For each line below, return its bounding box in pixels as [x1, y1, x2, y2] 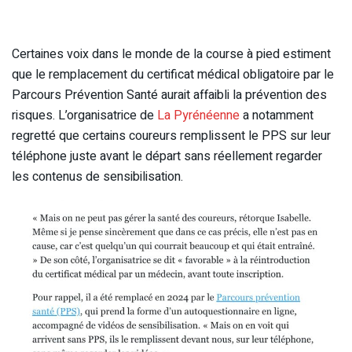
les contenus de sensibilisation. [12, 167, 183, 187]
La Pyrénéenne [157, 106, 240, 126]
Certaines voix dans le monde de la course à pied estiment [12, 45, 331, 64]
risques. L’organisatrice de [12, 106, 157, 126]
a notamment [240, 106, 313, 126]
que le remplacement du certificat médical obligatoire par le [12, 65, 334, 85]
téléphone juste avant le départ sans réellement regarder [12, 147, 322, 167]
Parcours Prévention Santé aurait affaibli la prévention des [12, 86, 327, 105]
